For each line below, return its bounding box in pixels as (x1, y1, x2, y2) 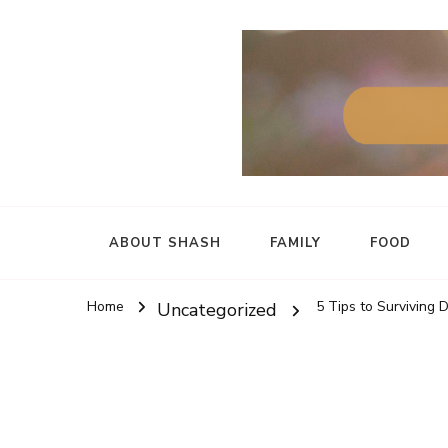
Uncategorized (157, 297, 277, 322)
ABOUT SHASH (109, 233, 221, 252)
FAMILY (270, 233, 321, 252)
